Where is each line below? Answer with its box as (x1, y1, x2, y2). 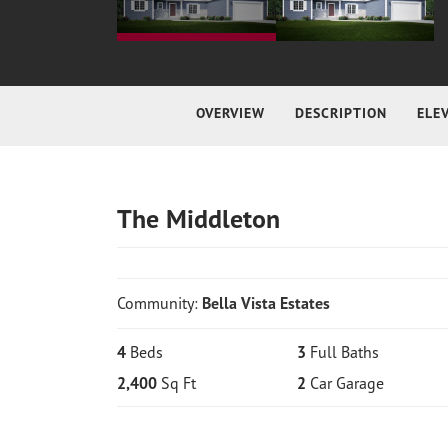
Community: (117, 292, 202, 313)
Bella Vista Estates (202, 292, 330, 313)
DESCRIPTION (294, 104, 387, 122)
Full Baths (309, 341, 379, 362)
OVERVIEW (195, 104, 265, 122)
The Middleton (117, 201, 280, 235)
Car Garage (309, 372, 384, 393)
